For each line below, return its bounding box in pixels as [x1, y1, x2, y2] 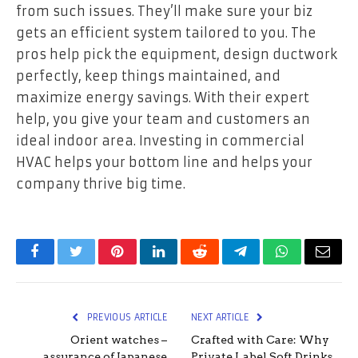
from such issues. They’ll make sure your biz [16, 2, 312, 19]
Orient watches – [70, 332, 167, 346]
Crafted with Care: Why [191, 332, 329, 346]
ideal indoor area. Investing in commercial [16, 132, 304, 149]
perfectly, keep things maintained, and [16, 67, 280, 84]
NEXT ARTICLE [191, 311, 252, 323]
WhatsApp [280, 256, 343, 271]
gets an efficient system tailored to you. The [16, 24, 316, 41]
